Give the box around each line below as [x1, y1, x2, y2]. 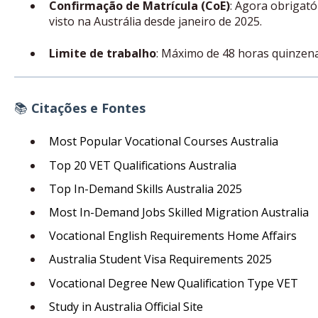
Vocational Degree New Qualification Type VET [48, 275, 298, 291]
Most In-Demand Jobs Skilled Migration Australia [48, 204, 309, 220]
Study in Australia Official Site [48, 298, 203, 314]
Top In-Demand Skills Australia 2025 [48, 180, 242, 197]
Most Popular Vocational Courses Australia [48, 133, 278, 150]
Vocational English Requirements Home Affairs [48, 228, 297, 244]
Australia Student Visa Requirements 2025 [48, 251, 272, 268]
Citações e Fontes [31, 99, 146, 116]
